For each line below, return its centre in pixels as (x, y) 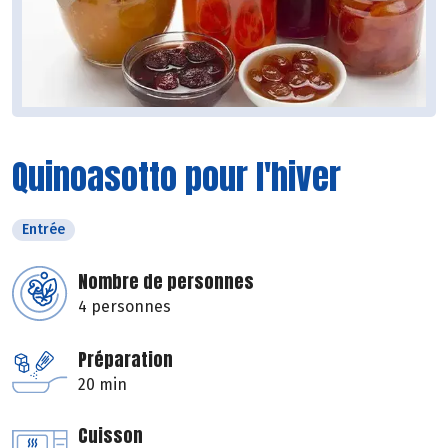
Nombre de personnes (166, 282)
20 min (102, 385)
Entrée (43, 230)
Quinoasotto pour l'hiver (176, 177)
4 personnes (124, 307)
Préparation (125, 360)
